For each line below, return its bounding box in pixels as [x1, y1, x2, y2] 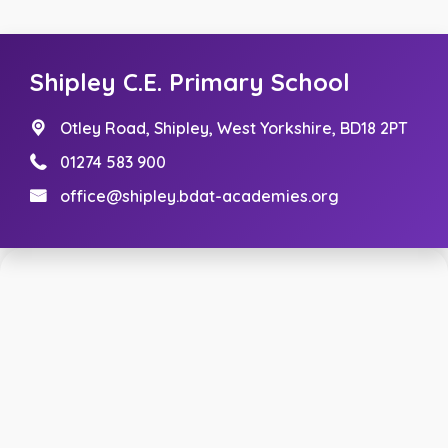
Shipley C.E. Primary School [30, 66, 350, 97]
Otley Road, [60, 117, 154, 138]
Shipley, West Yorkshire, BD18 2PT [154, 117, 408, 138]
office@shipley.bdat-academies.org [60, 185, 339, 206]
